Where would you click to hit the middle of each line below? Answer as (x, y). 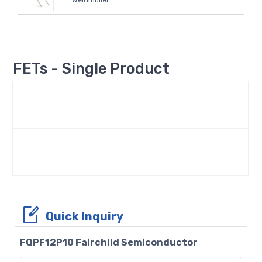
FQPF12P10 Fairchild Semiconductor (109, 242)
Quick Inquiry (85, 216)
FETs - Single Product (91, 68)
